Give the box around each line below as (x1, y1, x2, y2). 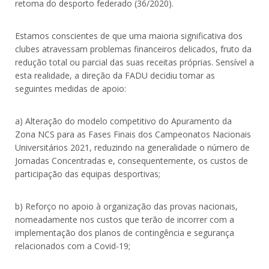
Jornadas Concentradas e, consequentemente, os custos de (15, 155, 248, 167)
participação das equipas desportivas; (15, 168, 160, 180)
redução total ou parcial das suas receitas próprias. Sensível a (15, 56, 254, 68)
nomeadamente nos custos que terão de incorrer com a (15, 214, 234, 226)
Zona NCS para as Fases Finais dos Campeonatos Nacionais (15, 128, 251, 141)
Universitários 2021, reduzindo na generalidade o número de (15, 142, 250, 154)
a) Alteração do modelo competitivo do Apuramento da (15, 115, 232, 127)
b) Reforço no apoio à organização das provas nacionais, (15, 201, 238, 213)
